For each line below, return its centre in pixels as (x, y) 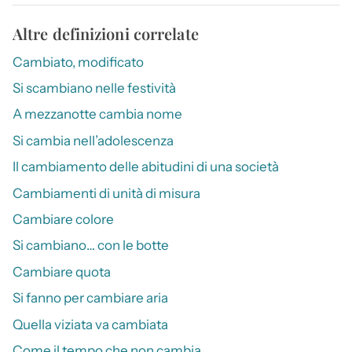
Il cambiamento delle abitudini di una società (146, 167)
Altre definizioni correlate (106, 33)
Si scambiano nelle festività (94, 88)
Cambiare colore (63, 219)
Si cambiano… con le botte (91, 246)
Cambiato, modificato (78, 62)
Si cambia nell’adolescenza (93, 140)
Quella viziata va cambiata (90, 324)
